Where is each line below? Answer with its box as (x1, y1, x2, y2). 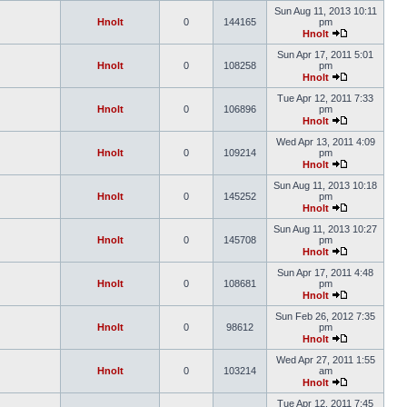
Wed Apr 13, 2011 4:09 (275, 136, 375, 147)
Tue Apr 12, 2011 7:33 (277, 93, 373, 104)
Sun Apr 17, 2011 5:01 (277, 49, 373, 60)
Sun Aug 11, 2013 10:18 (273, 180, 377, 191)
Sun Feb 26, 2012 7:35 (275, 311, 375, 322)
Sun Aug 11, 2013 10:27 (273, 223, 377, 234)
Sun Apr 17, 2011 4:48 (277, 267, 373, 278)
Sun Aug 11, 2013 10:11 (273, 5, 377, 16)
